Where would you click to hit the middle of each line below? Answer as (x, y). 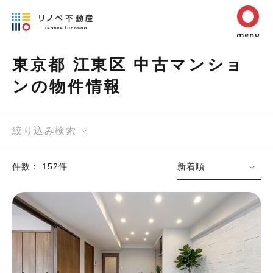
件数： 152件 (40, 166)
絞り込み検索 (44, 131)
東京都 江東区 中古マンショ (128, 65)
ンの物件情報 (67, 87)
